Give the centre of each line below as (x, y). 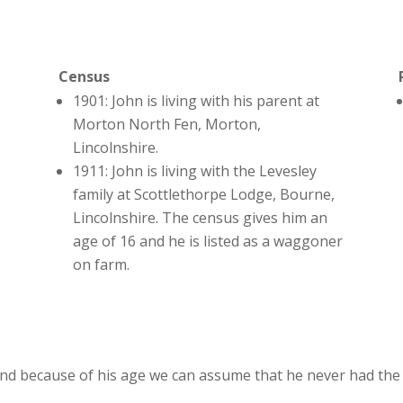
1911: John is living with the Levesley (194, 171)
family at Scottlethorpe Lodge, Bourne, (203, 195)
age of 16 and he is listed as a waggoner (207, 242)
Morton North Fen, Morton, (166, 125)
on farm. (101, 265)
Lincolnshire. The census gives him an (200, 218)
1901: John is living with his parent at (196, 101)
